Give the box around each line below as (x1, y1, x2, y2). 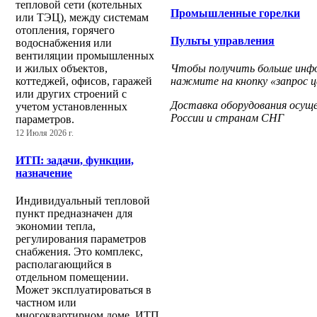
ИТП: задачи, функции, (16, 154, 134, 166)
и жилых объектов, (16, 62, 108, 75)
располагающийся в (16, 258, 112, 270)
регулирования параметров (16, 232, 146, 245)
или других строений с (16, 88, 127, 100)
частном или (16, 296, 76, 309)
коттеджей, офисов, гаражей (16, 75, 152, 88)
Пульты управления (171, 34, 275, 47)
